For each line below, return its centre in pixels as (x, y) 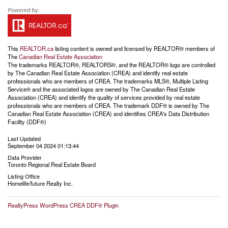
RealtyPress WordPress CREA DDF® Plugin (63, 205)
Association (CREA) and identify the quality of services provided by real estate (104, 97)
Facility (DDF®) (27, 122)
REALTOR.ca (37, 49)
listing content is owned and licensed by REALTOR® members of (134, 49)
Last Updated (24, 139)
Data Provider (25, 158)
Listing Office (24, 176)
